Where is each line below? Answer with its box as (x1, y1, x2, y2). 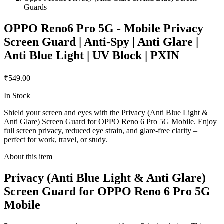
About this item (4, 152, 52, 161)
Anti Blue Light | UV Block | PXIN (4, 49, 179, 62)
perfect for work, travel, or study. (4, 135, 107, 144)
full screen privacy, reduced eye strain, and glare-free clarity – (4, 126, 197, 135)
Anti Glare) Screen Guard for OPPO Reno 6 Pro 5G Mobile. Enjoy (4, 117, 217, 126)
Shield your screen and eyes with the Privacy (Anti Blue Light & (4, 108, 208, 117)
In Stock (4, 91, 30, 100)
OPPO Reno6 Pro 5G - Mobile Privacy (4, 22, 203, 35)
